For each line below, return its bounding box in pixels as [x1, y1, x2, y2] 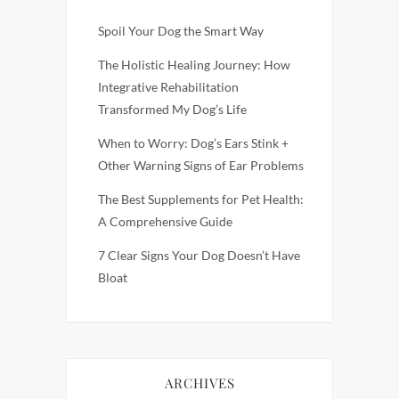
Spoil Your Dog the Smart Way [98, 23, 264, 39]
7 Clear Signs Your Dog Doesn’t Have [98, 248, 300, 264]
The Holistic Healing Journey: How [98, 57, 290, 73]
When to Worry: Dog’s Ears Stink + [98, 135, 289, 151]
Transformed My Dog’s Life [98, 102, 247, 118]
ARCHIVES [164, 374, 235, 393]
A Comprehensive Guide [98, 214, 232, 230]
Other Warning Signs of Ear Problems [98, 158, 304, 174]
